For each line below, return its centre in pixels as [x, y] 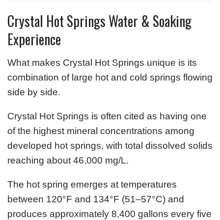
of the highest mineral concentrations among [101, 131]
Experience [34, 39]
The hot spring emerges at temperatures [92, 184]
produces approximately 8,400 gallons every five [110, 214]
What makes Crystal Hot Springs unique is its [102, 62]
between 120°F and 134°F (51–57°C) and [96, 199]
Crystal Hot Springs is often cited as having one [107, 116]
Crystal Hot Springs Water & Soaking [99, 21]
